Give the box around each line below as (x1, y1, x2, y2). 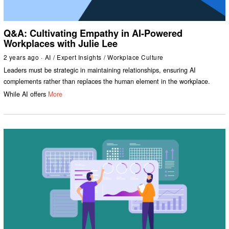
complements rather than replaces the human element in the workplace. (3, 77, 210, 86)
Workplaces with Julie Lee (3, 36, 118, 50)
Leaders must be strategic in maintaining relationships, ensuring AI (3, 65, 196, 75)
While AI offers (3, 89, 46, 99)
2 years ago (3, 52, 39, 61)
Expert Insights (57, 52, 102, 61)
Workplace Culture (107, 52, 164, 61)
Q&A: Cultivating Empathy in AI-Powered (3, 26, 182, 40)
